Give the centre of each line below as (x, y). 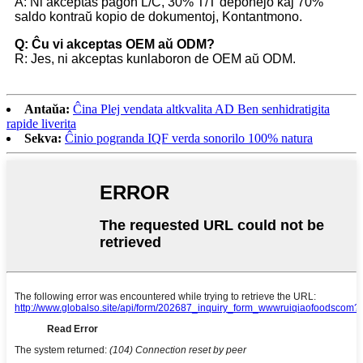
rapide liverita (41, 124)
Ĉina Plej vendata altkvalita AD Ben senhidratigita (201, 109)
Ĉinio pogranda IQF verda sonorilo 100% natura (189, 139)
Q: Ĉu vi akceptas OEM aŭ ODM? (115, 45)
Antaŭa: (47, 109)
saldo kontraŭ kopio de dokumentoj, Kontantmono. (158, 17)
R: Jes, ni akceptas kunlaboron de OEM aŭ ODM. (155, 59)
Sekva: (43, 139)
